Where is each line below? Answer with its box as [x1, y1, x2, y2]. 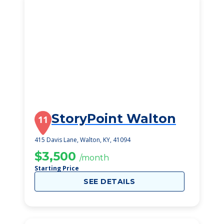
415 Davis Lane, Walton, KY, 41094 [34, 135, 130, 144]
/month [79, 153, 109, 162]
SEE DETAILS [83, 177, 135, 186]
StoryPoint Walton [51, 111, 176, 126]
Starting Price [34, 164, 79, 172]
